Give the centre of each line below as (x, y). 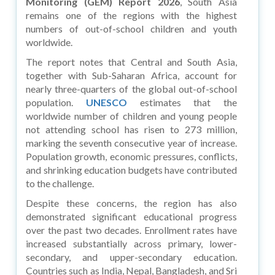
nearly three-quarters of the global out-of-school (131, 88)
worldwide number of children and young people (131, 115)
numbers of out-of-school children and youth (131, 28)
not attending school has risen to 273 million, (131, 129)
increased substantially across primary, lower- (131, 243)
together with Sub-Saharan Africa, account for (131, 75)
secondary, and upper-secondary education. (131, 257)
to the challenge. (60, 183)
